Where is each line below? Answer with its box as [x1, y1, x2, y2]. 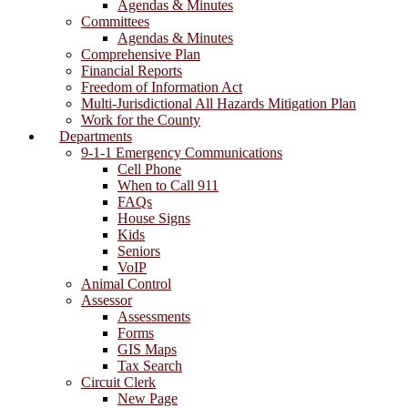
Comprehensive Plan [81, 46, 200, 62]
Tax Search [117, 357, 182, 373]
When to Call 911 [117, 177, 219, 193]
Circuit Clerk [81, 373, 156, 390]
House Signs [117, 209, 190, 226]
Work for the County [81, 111, 200, 127]
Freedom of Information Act [81, 78, 242, 95]
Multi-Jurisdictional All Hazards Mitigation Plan [81, 95, 356, 111]
